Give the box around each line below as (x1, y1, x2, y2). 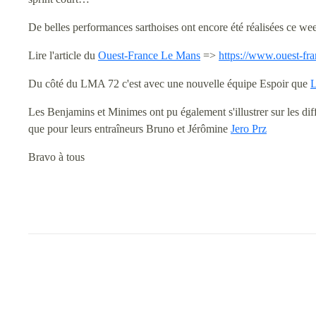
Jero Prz (231, 123, 267, 135)
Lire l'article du (28, 49, 98, 61)
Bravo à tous (28, 151, 85, 163)
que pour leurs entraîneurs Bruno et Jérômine (28, 123, 231, 135)
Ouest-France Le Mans (98, 49, 200, 61)
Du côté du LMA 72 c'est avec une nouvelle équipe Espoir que (28, 78, 310, 90)
